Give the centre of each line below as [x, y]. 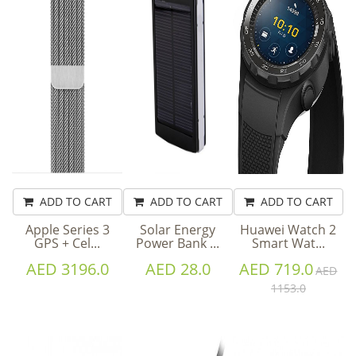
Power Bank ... [178, 243]
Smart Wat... [288, 243]
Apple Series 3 [67, 229]
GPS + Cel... [68, 243]
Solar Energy [178, 229]
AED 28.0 [178, 269]
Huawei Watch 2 [288, 229]
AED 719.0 [277, 269]
